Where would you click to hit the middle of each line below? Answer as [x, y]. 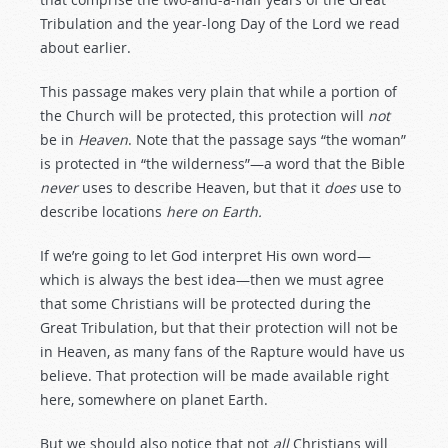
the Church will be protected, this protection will [204, 115]
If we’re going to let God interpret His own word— [205, 255]
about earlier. [85, 47]
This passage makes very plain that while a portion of [218, 91]
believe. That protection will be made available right [214, 375]
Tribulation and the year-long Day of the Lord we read [220, 23]
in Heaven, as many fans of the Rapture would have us [222, 351]
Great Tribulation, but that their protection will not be [219, 327]
